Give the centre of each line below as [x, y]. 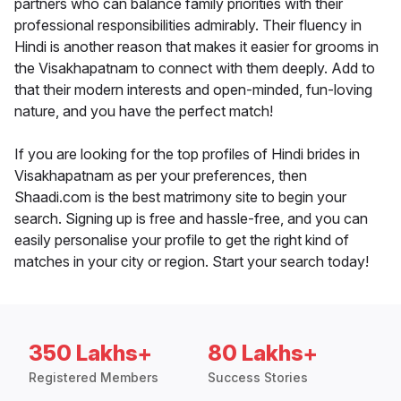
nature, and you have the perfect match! [144, 111]
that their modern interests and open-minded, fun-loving [193, 90]
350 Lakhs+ [90, 354]
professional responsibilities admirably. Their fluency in [188, 26]
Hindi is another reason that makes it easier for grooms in [196, 47]
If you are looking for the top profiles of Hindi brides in [187, 154]
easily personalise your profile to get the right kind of [182, 240]
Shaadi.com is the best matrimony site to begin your [180, 197]
